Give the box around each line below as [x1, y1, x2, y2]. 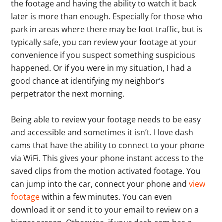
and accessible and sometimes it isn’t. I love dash [11, 127, 194, 138]
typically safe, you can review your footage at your [11, 37, 197, 48]
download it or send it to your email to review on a [11, 204, 199, 216]
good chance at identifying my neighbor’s [11, 75, 165, 87]
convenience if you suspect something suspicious [11, 50, 196, 61]
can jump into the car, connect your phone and [11, 178, 189, 190]
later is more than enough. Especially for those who [11, 11, 203, 22]
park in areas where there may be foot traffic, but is [11, 24, 203, 35]
